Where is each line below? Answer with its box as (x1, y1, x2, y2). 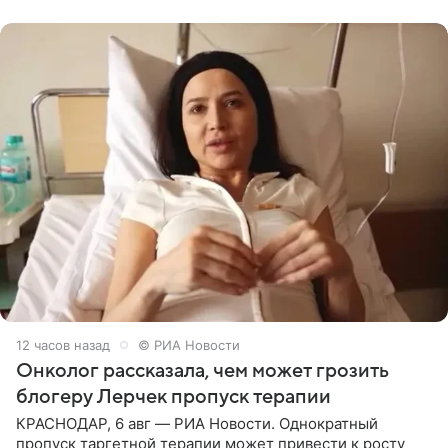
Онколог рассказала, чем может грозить (16, 359, 389, 382)
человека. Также (16, 2, 139, 22)
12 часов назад (16, 336, 110, 353)
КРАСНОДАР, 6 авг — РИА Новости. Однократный (16, 413, 378, 433)
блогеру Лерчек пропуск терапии (16, 385, 331, 408)
